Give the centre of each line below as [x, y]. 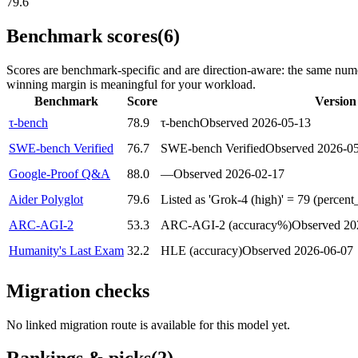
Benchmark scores [82, 36]
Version [335, 101]
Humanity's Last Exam [66, 250]
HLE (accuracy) [201, 250]
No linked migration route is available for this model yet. [148, 324]
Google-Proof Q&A [60, 173]
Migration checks [78, 290]
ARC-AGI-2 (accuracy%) [226, 225]
